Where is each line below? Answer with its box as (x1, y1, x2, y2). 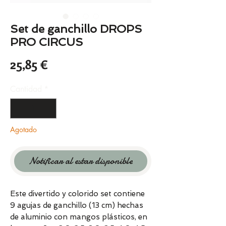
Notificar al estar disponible (29, 154, 133, 168)
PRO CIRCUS (10, 35, 83, 49)
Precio (47, 55, 83, 73)
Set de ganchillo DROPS (10, 22, 142, 36)
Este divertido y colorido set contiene (10, 189, 145, 199)
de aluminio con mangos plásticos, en (10, 212, 147, 222)
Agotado (10, 125, 37, 135)
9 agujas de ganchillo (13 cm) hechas (10, 201, 143, 210)
